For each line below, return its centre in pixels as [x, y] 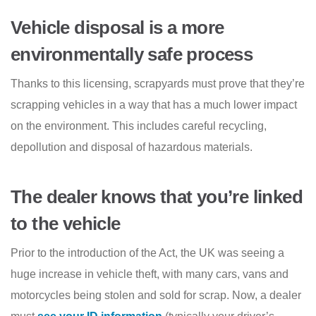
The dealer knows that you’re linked [157, 197]
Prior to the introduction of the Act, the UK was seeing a [147, 253]
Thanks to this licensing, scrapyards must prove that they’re [158, 84]
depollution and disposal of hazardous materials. [132, 147]
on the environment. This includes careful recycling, [139, 126]
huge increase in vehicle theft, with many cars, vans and [150, 274]
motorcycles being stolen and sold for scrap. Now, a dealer [156, 296]
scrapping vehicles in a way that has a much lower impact [154, 105]
